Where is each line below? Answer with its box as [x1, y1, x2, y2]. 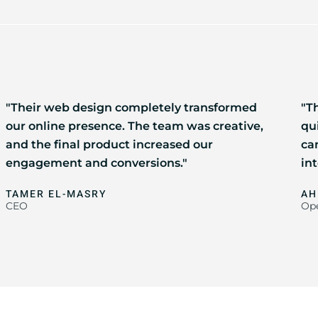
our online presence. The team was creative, [5, 119, 263, 133]
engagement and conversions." [5, 156, 187, 170]
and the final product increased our [5, 138, 213, 151]
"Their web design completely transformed [5, 101, 257, 114]
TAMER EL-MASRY [5, 187, 106, 202]
